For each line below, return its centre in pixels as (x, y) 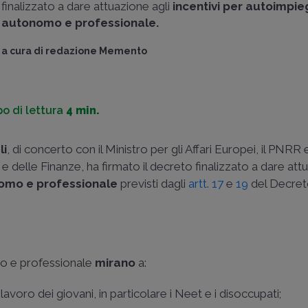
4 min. (83, 110)
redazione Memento (97, 51)
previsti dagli (153, 184)
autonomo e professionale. (80, 23)
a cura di (24, 51)
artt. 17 (206, 184)
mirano (115, 263)
